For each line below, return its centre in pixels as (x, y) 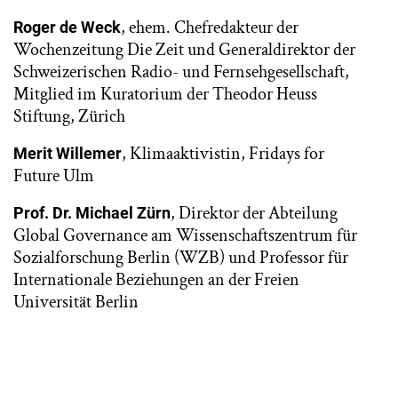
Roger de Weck (67, 27)
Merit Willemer (68, 153)
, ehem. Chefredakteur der (210, 27)
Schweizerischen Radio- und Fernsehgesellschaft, (181, 72)
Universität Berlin (76, 302)
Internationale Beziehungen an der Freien (156, 279)
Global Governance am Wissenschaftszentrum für (185, 235)
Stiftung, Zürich (69, 116)
